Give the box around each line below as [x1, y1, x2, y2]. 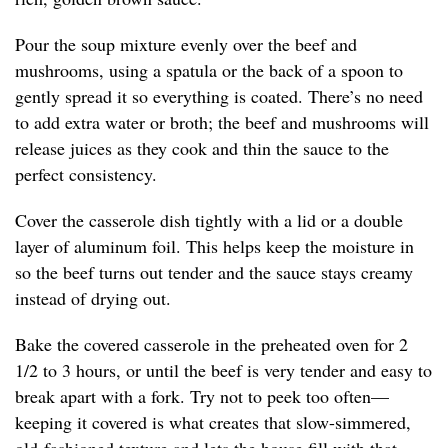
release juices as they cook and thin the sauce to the [15, 136, 389, 161]
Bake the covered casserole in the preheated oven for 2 [15, 332, 408, 357]
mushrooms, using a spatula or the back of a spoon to [15, 58, 403, 83]
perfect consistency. [15, 162, 157, 187]
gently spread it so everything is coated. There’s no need [15, 84, 423, 109]
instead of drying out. [15, 286, 171, 311]
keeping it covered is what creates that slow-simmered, [15, 410, 411, 435]
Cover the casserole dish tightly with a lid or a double [15, 208, 403, 233]
